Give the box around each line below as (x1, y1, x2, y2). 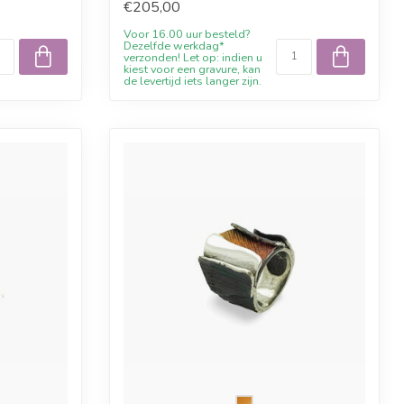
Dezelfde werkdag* (124, 37, 225, 53)
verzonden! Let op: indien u (124, 49, 262, 65)
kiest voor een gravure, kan (124, 60, 261, 77)
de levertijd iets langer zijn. (124, 72, 262, 88)
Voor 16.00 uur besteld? (124, 25, 250, 41)
